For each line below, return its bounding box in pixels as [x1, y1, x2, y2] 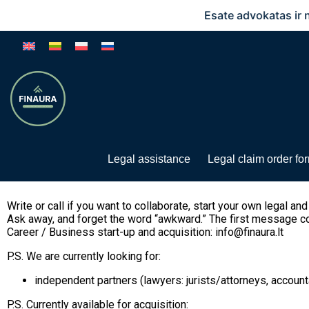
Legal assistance [108, 153, 190, 165]
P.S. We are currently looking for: [7, 250, 161, 263]
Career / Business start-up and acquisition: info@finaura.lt [7, 226, 283, 239]
